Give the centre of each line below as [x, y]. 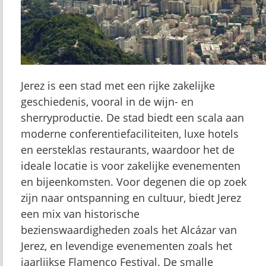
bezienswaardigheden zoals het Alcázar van [129, 230]
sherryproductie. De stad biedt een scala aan [132, 118]
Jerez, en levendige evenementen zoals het [126, 246]
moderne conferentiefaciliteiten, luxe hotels [130, 134]
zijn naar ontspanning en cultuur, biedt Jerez [131, 198]
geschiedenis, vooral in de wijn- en [107, 102]
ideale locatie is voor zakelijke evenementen [131, 166]
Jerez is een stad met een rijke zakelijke [118, 85]
